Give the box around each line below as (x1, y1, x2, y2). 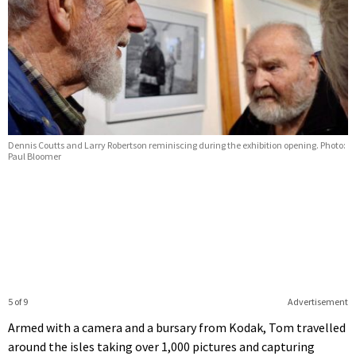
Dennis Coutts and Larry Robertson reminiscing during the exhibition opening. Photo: (8, 139, 346, 152)
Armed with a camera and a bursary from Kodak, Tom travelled (8, 319, 346, 336)
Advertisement (287, 296, 348, 308)
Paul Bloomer (8, 150, 61, 163)
